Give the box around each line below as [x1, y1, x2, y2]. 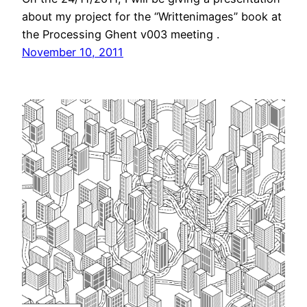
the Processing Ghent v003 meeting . [22, 27, 219, 41]
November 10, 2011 [22, 45, 123, 59]
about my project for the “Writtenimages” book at [22, 9, 282, 23]
